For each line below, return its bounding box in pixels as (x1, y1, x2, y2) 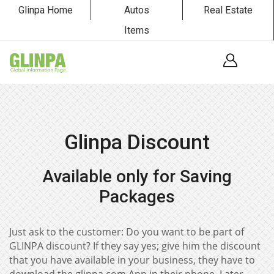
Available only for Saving (42, 166, 232, 187)
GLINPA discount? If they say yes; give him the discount (9, 239, 261, 253)
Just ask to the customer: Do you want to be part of (9, 225, 244, 239)
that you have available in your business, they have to (9, 253, 255, 267)
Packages (99, 187, 175, 207)
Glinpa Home (18, 4, 73, 16)
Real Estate (203, 4, 253, 16)
